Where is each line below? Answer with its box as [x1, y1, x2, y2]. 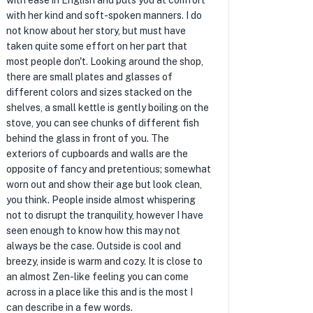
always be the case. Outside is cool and [6, 240, 181, 252]
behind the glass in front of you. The [6, 133, 169, 144]
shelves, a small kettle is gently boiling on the [6, 102, 209, 113]
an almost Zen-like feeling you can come [6, 271, 189, 282]
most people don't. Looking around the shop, [6, 56, 203, 67]
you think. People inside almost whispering [6, 194, 196, 205]
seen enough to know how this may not [6, 225, 180, 236]
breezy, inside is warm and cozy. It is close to [6, 256, 203, 267]
